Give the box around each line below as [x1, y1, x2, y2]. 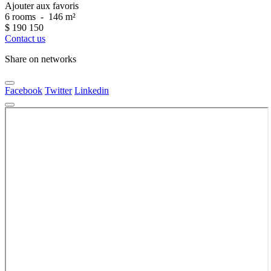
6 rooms [5, 11, 38, 22]
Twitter [45, 85, 72, 96]
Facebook [5, 85, 42, 96]
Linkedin [74, 85, 109, 96]
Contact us [5, 33, 45, 44]
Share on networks [5, 54, 76, 65]
